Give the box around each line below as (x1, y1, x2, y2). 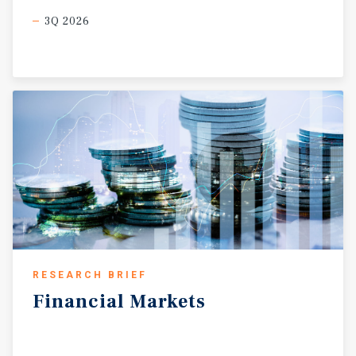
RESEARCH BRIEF (33, 269, 147, 281)
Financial (33, 288, 125, 314)
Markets (130, 288, 206, 314)
